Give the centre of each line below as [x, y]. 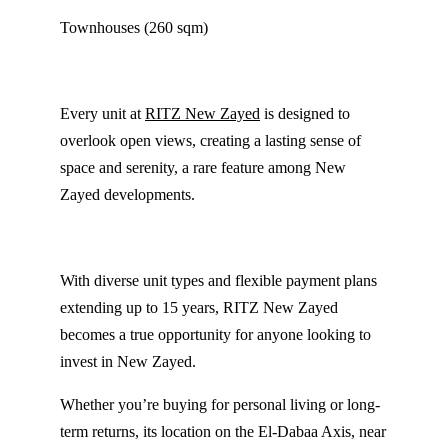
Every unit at [102, 114]
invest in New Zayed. [128, 362]
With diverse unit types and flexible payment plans [218, 281]
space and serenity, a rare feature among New [203, 168]
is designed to [305, 114]
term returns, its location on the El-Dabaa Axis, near [223, 432]
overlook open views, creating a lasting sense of [210, 141]
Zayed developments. [127, 195]
